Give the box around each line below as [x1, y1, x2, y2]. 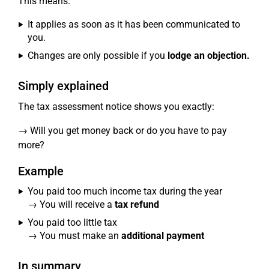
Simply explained [18, 79, 109, 93]
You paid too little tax [28, 217, 117, 228]
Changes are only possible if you [28, 50, 168, 61]
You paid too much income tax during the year [28, 186, 222, 197]
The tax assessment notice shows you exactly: [18, 101, 214, 112]
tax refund [115, 199, 159, 210]
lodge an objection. [168, 50, 250, 61]
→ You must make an [28, 230, 121, 241]
